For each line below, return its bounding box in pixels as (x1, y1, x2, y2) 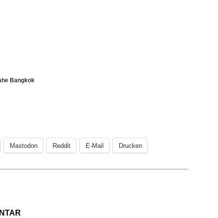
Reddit (53, 142, 71, 149)
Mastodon (10, 142, 37, 149)
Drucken (119, 142, 142, 149)
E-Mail (86, 142, 104, 149)
